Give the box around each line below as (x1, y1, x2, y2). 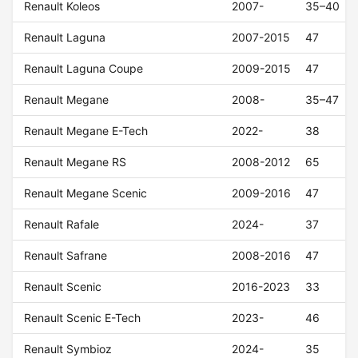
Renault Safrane (24, 249, 108, 263)
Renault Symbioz (24, 342, 113, 356)
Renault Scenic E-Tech (24, 311, 141, 325)
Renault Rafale (24, 217, 100, 232)
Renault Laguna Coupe (24, 62, 144, 76)
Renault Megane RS (24, 155, 127, 169)
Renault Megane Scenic (24, 186, 148, 201)
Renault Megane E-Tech (24, 124, 149, 138)
